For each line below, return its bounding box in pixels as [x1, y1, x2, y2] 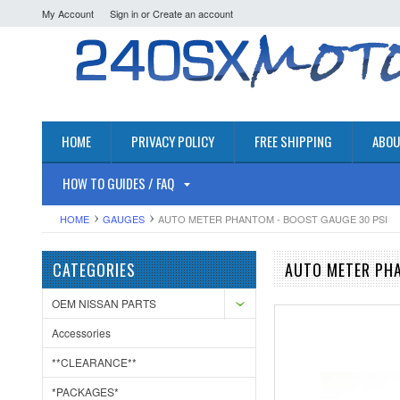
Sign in [110, 6, 138, 21]
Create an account [153, 6, 233, 21]
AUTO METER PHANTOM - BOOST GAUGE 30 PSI [158, 212, 387, 226]
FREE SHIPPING [254, 131, 332, 151]
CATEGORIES [53, 258, 136, 281]
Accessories [52, 325, 111, 340]
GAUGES [103, 212, 145, 226]
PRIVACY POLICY [131, 131, 214, 151]
